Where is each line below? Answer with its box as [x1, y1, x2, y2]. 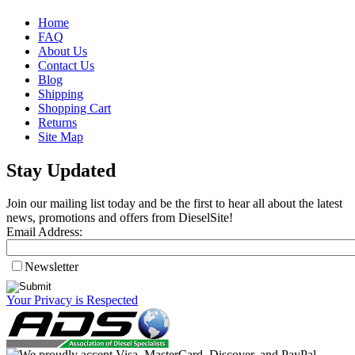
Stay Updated [6, 159, 116, 181]
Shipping [38, 86, 83, 101]
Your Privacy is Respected [6, 293, 138, 307]
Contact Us [38, 58, 94, 72]
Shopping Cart [38, 101, 111, 115]
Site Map [38, 129, 83, 143]
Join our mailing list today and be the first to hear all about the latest [6, 197, 342, 211]
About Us [38, 44, 87, 58]
